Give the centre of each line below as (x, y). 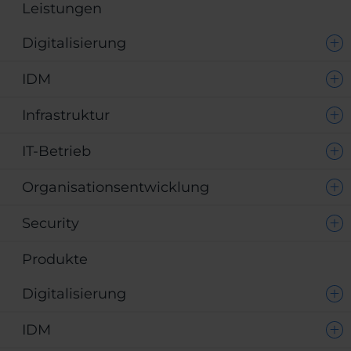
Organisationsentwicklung (116, 188)
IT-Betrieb (56, 152)
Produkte (55, 260)
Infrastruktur (66, 116)
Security (51, 224)
